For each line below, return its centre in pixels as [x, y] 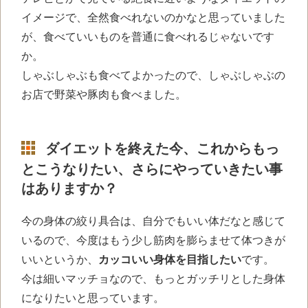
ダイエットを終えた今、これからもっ [162, 148]
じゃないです [241, 36]
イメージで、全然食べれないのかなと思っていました [153, 17]
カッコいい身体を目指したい [170, 259]
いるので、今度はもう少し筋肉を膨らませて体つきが [153, 240]
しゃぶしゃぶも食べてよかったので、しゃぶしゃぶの [153, 75]
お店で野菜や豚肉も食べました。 [104, 94]
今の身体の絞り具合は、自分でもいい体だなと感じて [153, 221]
